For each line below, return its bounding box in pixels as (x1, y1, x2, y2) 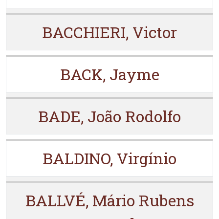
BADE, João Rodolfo (38, 106, 181, 127)
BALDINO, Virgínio (43, 148, 176, 169)
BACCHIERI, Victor (42, 22, 177, 43)
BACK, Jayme (60, 64, 159, 85)
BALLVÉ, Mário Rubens (25, 190, 194, 211)
